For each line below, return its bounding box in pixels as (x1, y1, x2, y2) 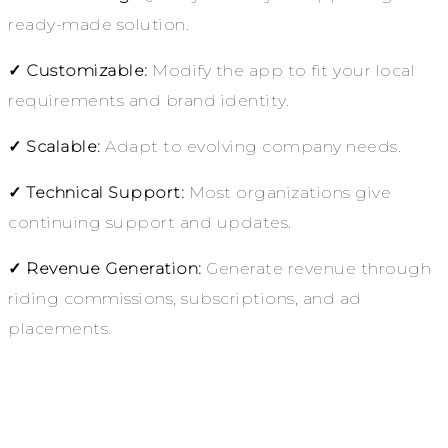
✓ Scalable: (8, 137, 101, 157)
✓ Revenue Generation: (8, 259, 202, 279)
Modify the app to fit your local (147, 61, 415, 81)
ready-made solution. (8, 15, 189, 35)
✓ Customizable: (8, 61, 148, 81)
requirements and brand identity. (8, 91, 289, 111)
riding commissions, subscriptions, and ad (8, 289, 362, 309)
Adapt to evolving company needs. (100, 137, 401, 157)
